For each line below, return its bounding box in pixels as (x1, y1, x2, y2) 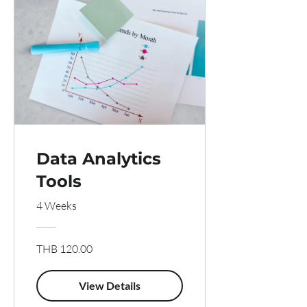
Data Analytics (36, 148, 161, 169)
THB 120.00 (36, 241, 93, 256)
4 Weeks (36, 198, 77, 212)
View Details (79, 278, 140, 292)
